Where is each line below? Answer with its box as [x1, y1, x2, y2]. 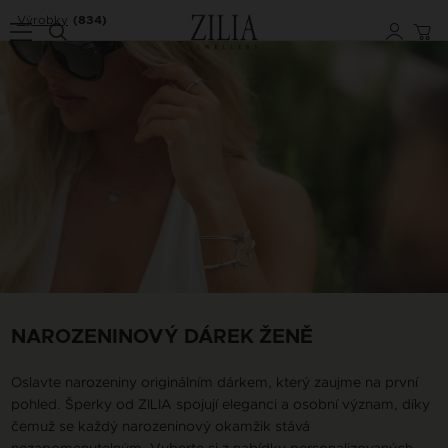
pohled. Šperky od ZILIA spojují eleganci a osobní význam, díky [11, 394, 430, 413]
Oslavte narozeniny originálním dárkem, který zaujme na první [11, 372, 418, 391]
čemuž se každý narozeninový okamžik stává [11, 416, 310, 435]
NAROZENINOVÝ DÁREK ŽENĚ [11, 326, 313, 347]
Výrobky [17, 12, 68, 28]
